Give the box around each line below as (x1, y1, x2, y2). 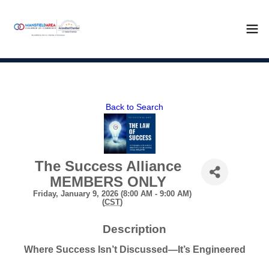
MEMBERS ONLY (49, 174, 166, 190)
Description (103, 223, 166, 235)
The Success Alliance (34, 158, 181, 174)
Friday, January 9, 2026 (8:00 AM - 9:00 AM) (33, 189, 192, 198)
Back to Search (106, 102, 163, 112)
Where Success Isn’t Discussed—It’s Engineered (23, 244, 246, 255)
